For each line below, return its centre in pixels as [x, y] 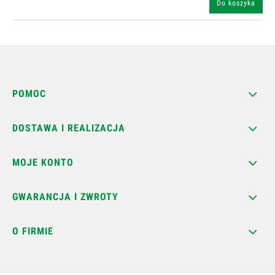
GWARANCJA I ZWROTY [65, 196]
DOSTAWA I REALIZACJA [69, 128]
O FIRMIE [33, 231]
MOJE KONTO [43, 162]
